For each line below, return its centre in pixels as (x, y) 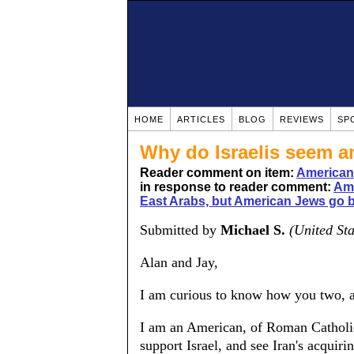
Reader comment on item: (218, 173)
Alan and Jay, (179, 262)
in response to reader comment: (237, 187)
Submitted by (180, 230)
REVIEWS (302, 119)
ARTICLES (201, 119)
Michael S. (253, 230)
